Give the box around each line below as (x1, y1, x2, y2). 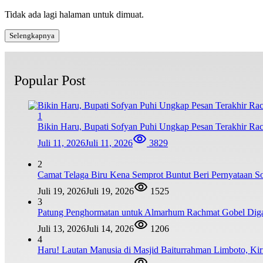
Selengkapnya (9, 31, 55, 40)
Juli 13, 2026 (38, 223, 86, 234)
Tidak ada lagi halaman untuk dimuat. (5, 9, 144, 19)
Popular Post (14, 72, 86, 88)
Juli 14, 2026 (86, 223, 134, 234)
